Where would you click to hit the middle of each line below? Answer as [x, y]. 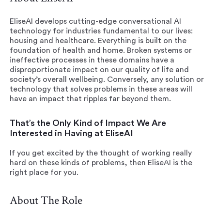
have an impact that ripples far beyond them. [90, 99]
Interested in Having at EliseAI [71, 133]
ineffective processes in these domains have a [92, 60]
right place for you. [44, 172]
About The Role [46, 200]
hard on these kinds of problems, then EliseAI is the [101, 163]
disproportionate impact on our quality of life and [99, 70]
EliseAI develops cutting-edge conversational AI [95, 21]
